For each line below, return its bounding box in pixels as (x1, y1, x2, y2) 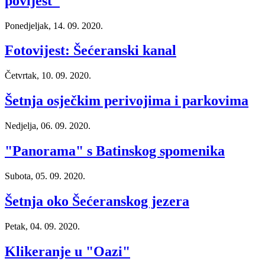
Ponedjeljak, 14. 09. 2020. (5, 20, 103, 31)
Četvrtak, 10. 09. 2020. (5, 70, 91, 81)
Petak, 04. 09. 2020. (5, 221, 80, 231)
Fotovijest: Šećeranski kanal (5, 43, 176, 59)
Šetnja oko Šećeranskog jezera (5, 193, 189, 209)
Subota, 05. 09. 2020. (5, 170, 85, 181)
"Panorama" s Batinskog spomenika (5, 143, 225, 159)
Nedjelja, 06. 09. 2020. (5, 121, 91, 131)
